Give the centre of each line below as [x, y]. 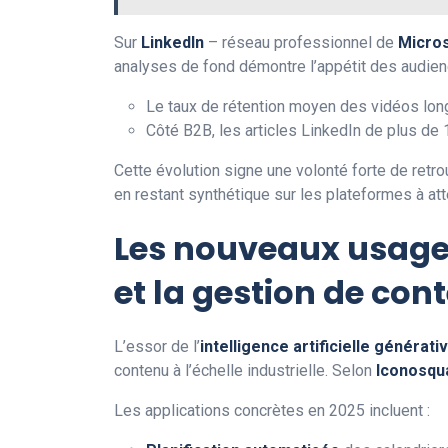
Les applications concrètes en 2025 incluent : [272, 410]
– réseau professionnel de [301, 42]
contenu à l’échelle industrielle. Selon [245, 370]
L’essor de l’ [157, 346]
